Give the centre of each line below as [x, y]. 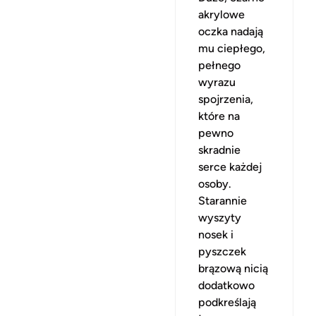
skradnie [219, 150]
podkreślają [227, 302]
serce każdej [230, 166]
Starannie [223, 200]
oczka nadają [231, 31]
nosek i [216, 234]
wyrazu [217, 82]
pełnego [219, 65]
